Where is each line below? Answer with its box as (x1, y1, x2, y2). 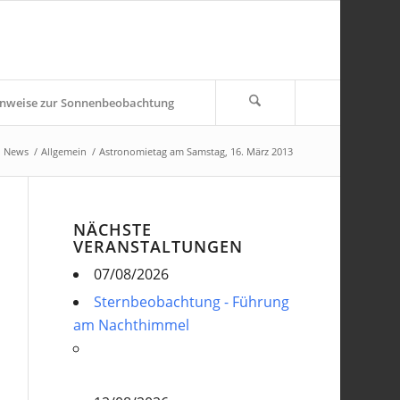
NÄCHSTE (73, 219, 153, 240)
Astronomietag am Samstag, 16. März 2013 (98, 145, 293, 158)
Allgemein (40, 145, 87, 158)
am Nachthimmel (73, 315, 190, 335)
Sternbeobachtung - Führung (94, 292, 290, 312)
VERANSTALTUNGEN (73, 236, 244, 257)
